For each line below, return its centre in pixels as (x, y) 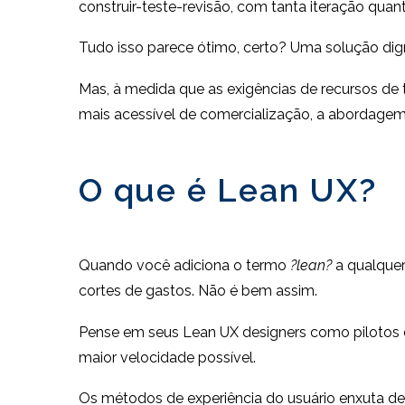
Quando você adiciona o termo (184, 266)
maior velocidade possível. (167, 357)
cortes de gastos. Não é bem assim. (198, 291)
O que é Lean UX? (228, 190)
